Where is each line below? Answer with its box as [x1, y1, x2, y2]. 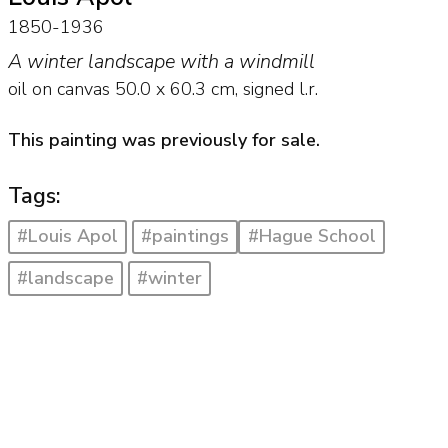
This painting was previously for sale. [7, 127, 320, 152]
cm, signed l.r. [205, 77, 318, 102]
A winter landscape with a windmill [7, 48, 315, 76]
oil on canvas [7, 77, 110, 102]
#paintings [141, 224, 230, 249]
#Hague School [247, 224, 376, 249]
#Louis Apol [16, 224, 118, 249]
